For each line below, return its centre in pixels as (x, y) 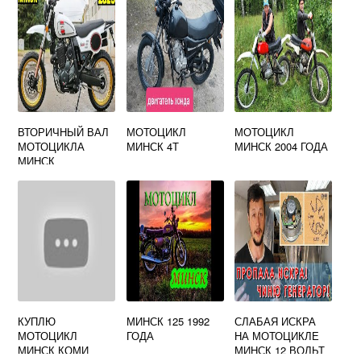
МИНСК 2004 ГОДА (282, 146)
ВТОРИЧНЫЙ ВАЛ (64, 132)
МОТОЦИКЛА (52, 146)
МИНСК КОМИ (54, 350)
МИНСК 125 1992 (168, 321)
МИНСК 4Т (152, 146)
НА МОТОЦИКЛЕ (277, 336)
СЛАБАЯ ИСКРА (276, 321)
